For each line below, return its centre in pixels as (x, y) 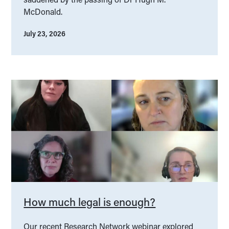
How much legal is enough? (90, 202)
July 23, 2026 (45, 34)
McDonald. (43, 12)
